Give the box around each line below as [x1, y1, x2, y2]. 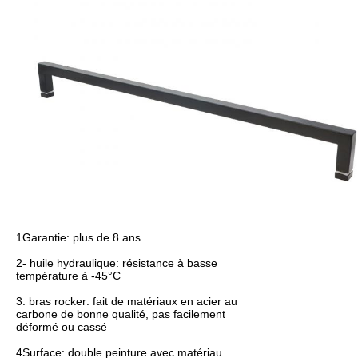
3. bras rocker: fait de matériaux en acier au [16, 294, 237, 308]
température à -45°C [16, 268, 121, 282]
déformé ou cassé [16, 320, 107, 333]
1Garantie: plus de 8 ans [16, 230, 141, 244]
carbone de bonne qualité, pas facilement [16, 307, 225, 320]
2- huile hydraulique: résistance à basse [16, 256, 217, 269]
